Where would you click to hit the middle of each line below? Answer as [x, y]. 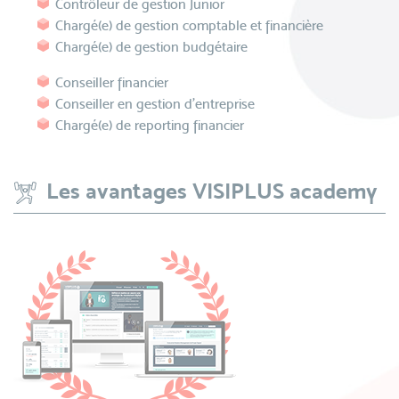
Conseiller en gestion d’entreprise [157, 104]
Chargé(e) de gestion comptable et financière [189, 25]
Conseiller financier [112, 82]
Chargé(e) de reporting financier [150, 125]
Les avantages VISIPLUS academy [212, 191]
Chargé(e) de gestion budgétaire [151, 47]
